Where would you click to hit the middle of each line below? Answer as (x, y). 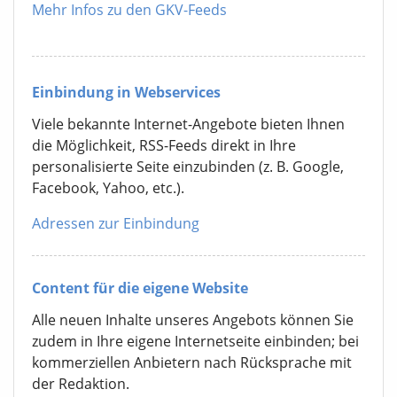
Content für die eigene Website (140, 288)
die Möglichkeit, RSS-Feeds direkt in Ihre (164, 145)
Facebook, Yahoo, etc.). (108, 187)
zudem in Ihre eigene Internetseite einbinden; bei (195, 341)
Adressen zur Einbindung (116, 223)
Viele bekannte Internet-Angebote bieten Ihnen (188, 124)
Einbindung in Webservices (126, 92)
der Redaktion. (81, 383)
